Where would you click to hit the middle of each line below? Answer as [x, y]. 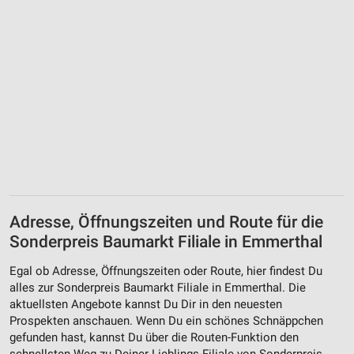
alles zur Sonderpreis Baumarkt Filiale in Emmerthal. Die [158, 288]
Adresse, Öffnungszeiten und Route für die [166, 222]
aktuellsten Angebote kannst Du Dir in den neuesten [146, 305]
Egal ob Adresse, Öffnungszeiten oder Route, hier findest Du [166, 271]
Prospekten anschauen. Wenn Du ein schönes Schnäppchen [166, 321]
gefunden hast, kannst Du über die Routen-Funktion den [154, 338]
